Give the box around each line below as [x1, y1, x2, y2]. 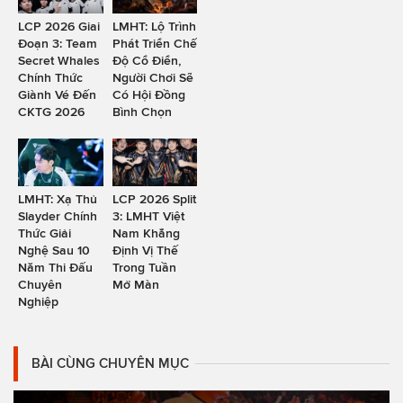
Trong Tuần [112, 260, 176, 275]
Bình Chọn [112, 103, 172, 119]
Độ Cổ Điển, [112, 52, 181, 67]
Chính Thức [18, 69, 83, 85]
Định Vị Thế [112, 243, 178, 258]
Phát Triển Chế [112, 35, 197, 50]
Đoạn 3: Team [18, 35, 97, 50]
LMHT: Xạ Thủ [18, 192, 97, 207]
